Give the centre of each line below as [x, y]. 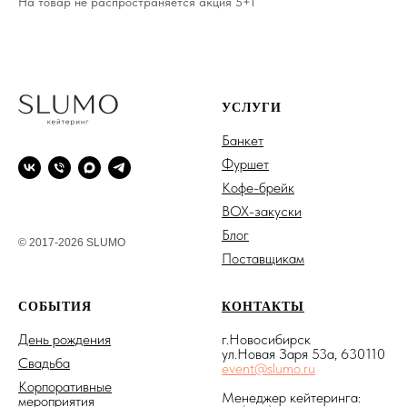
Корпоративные [65, 386]
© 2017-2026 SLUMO [72, 243]
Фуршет [245, 164]
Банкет [243, 140]
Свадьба [44, 362]
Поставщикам [263, 258]
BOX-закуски [262, 211]
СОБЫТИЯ [55, 306]
